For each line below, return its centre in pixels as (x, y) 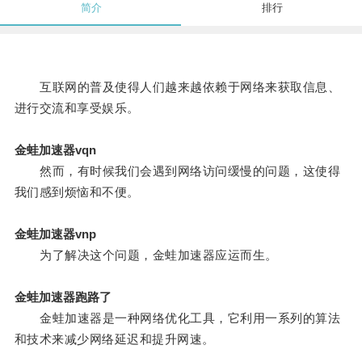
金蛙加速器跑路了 (63, 297)
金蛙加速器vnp (55, 234)
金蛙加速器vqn (55, 150)
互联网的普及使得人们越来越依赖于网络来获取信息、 (177, 87)
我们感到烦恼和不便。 (77, 192)
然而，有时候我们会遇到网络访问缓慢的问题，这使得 (177, 171)
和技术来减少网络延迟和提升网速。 (114, 339)
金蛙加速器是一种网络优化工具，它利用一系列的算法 (177, 318)
